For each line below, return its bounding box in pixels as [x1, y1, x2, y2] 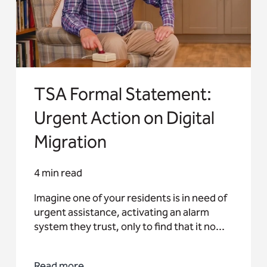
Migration [33, 131, 107, 153]
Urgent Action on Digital [33, 107, 215, 129]
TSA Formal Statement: [33, 83, 212, 105]
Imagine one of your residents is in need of [33, 191, 227, 205]
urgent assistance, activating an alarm [33, 206, 209, 219]
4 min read [33, 166, 82, 180]
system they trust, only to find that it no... [33, 220, 225, 234]
